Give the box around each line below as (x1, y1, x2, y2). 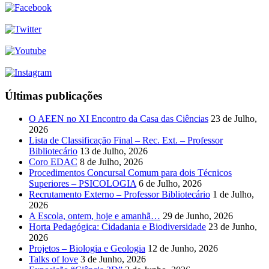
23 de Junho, (208, 222, 257, 232)
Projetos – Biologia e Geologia (29, 243, 145, 254)
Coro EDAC (29, 157, 77, 168)
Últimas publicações (5, 89, 102, 102)
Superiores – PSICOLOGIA (29, 178, 136, 189)
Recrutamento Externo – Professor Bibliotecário (29, 189, 210, 200)
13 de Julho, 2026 (80, 146, 148, 157)
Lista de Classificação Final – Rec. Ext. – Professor (29, 135, 223, 146)
